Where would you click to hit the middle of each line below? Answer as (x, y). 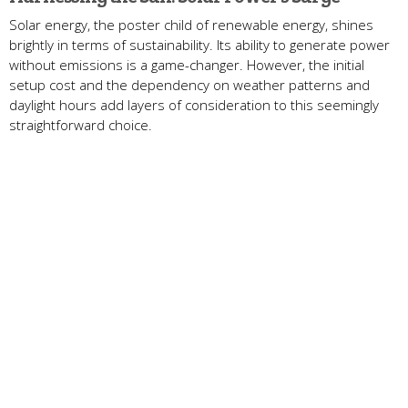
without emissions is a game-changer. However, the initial (187, 65)
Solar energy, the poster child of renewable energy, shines (191, 25)
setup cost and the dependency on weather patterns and (189, 85)
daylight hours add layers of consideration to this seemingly (194, 105)
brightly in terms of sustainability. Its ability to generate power (199, 45)
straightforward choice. (81, 125)
